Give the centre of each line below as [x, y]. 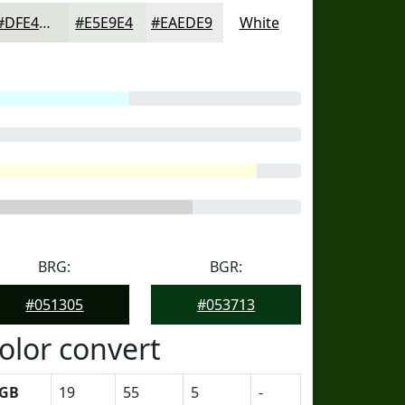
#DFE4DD [45, 23]
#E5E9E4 [104, 23]
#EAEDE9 [181, 23]
